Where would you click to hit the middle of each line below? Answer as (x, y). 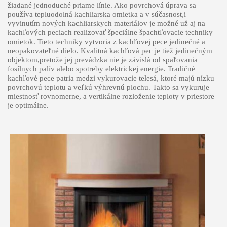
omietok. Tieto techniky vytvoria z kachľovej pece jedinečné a (106, 41)
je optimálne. (29, 105)
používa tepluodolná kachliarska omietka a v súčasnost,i (97, 14)
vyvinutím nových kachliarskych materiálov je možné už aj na (106, 23)
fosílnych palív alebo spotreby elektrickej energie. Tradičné (101, 69)
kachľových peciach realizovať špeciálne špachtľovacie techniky (110, 32)
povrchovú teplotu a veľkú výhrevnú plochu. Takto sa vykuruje (108, 87)
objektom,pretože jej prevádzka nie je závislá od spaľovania (102, 60)
